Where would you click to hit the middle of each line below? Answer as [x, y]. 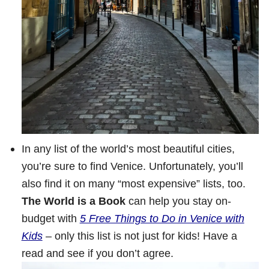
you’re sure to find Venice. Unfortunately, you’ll [132, 166]
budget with [50, 218]
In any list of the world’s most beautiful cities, [128, 148]
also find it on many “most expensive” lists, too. [133, 183]
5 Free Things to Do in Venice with [162, 218]
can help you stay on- [178, 201]
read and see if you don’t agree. [97, 253]
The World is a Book [73, 201]
